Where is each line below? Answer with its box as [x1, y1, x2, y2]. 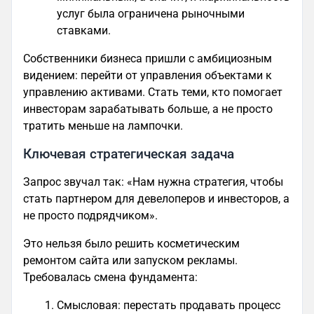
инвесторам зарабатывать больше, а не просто [23, 102, 273, 116]
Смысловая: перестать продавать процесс [57, 298, 280, 312]
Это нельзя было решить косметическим [23, 236, 240, 250]
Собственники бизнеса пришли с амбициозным [23, 51, 272, 65]
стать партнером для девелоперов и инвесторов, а [23, 191, 289, 205]
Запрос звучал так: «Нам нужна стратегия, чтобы [23, 175, 283, 189]
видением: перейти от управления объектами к [23, 68, 272, 82]
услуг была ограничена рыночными [57, 6, 245, 20]
